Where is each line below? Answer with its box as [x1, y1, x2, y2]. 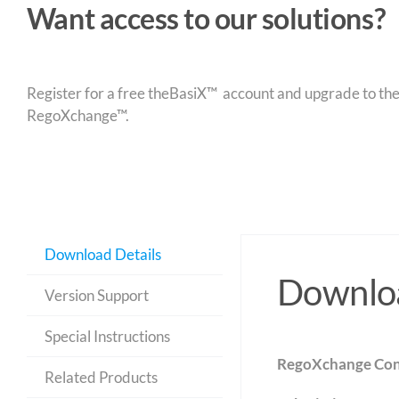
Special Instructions [44, 327, 170, 346]
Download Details [44, 245, 161, 264]
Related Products [44, 368, 158, 387]
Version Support [44, 286, 149, 305]
